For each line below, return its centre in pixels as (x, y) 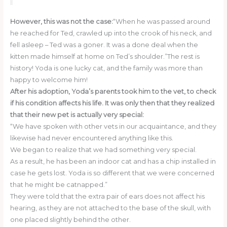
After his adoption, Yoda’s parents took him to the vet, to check (113, 91)
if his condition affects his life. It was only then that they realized (112, 103)
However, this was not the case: (61, 21)
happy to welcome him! (49, 80)
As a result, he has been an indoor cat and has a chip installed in (113, 161)
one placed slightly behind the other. (70, 219)
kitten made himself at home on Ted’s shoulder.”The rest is (105, 56)
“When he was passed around (161, 21)
